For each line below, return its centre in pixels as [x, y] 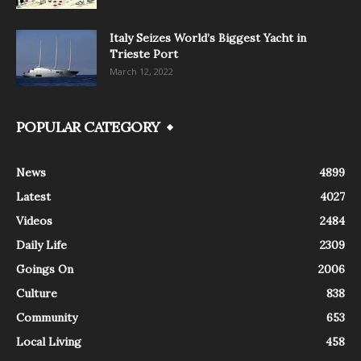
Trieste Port [144, 54]
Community [47, 317]
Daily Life [41, 245]
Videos [34, 220]
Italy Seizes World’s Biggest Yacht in [208, 37]
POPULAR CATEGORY [88, 127]
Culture [37, 293]
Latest [33, 196]
